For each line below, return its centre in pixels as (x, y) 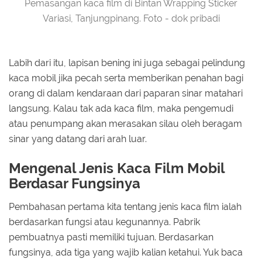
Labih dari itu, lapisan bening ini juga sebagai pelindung (127, 63)
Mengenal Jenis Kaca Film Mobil (117, 168)
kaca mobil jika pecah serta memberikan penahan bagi (126, 78)
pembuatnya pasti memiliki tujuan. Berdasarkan (111, 237)
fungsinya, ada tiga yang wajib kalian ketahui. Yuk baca (126, 253)
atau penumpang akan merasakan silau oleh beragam (125, 123)
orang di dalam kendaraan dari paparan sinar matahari (126, 93)
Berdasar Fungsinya (75, 183)
